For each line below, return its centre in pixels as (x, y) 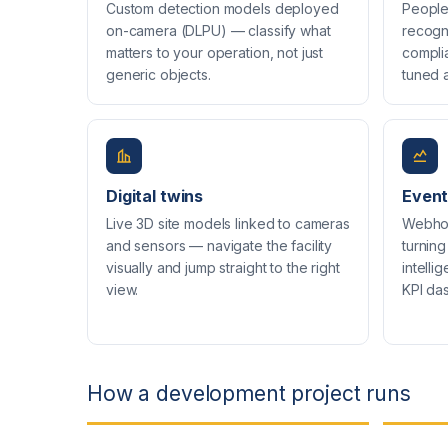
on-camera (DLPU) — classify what (218, 30)
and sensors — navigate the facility (219, 245)
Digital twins (155, 195)
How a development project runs (249, 393)
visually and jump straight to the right (223, 267)
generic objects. (158, 74)
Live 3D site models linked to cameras (228, 223)
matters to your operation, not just (215, 52)
